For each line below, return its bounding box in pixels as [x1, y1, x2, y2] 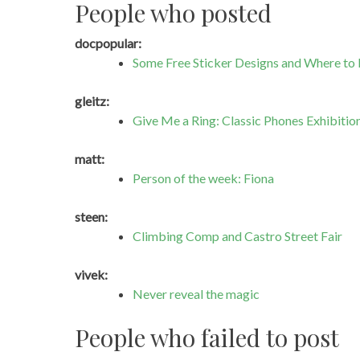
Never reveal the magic [132, 286, 260, 302]
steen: [74, 209, 108, 225]
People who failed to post [74, 321, 339, 354]
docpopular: [74, 35, 141, 51]
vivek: [74, 267, 108, 283]
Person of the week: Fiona [132, 170, 274, 186]
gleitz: [74, 93, 109, 109]
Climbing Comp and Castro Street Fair [132, 228, 342, 244]
